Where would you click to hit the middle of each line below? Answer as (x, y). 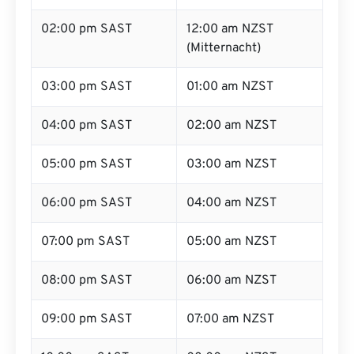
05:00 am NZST (232, 242)
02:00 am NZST (232, 126)
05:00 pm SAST (87, 164)
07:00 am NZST (230, 319)
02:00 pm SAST (87, 29)
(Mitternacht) (224, 48)
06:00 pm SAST (87, 203)
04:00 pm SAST (87, 126)
